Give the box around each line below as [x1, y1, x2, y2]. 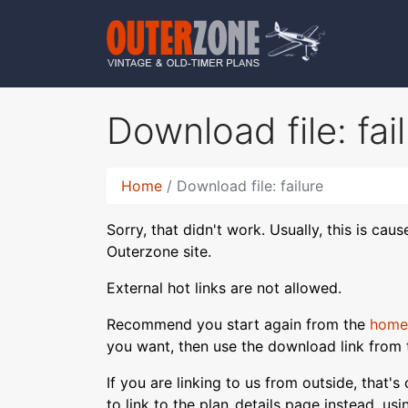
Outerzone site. [107, 242, 211, 260]
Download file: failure [176, 177, 323, 195]
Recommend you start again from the [107, 315, 370, 333]
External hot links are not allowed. [107, 279, 342, 297]
